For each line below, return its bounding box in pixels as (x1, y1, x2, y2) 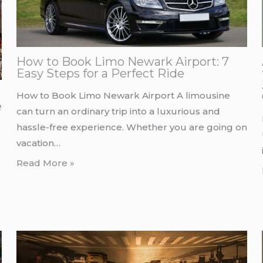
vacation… (16, 137, 60, 149)
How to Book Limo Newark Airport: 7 (16, 54, 229, 69)
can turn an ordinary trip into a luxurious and (16, 105, 220, 117)
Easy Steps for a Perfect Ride (16, 66, 184, 80)
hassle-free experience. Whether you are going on (16, 121, 247, 133)
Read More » (16, 157, 75, 169)
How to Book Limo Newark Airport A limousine (16, 89, 230, 101)
